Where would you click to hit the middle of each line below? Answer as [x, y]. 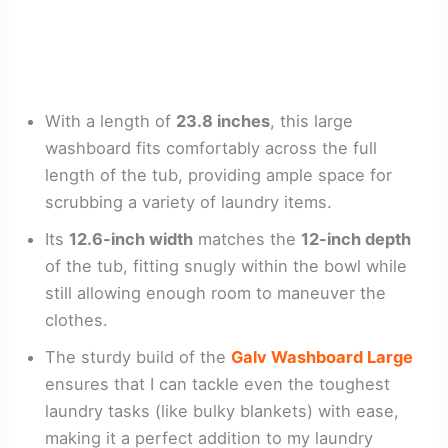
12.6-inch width [131, 239]
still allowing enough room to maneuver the [216, 293]
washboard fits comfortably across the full [211, 148]
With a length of [111, 121]
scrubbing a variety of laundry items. [189, 202]
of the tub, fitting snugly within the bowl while [226, 266]
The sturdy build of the [138, 357]
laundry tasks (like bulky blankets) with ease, [222, 411]
